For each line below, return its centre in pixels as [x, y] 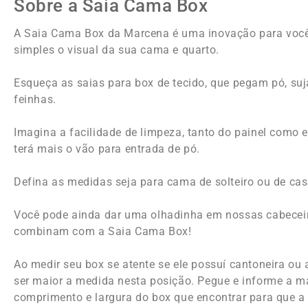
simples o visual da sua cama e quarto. [117, 49]
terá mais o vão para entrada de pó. [113, 148]
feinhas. [35, 99]
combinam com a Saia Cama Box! [103, 231]
